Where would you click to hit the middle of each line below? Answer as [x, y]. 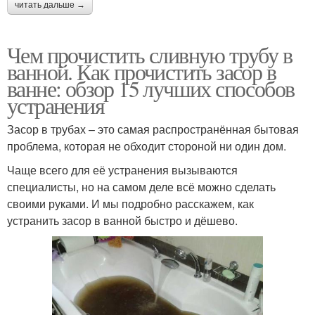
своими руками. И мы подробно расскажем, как [130, 204]
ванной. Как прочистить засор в [141, 72]
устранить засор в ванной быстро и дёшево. [122, 221]
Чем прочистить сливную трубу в [149, 55]
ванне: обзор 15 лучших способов [151, 89]
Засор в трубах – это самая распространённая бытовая [153, 129]
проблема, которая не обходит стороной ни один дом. [147, 146]
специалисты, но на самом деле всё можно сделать [141, 187]
